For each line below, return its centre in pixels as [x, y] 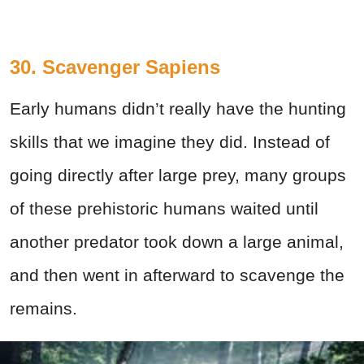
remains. [43, 308]
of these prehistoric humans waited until [164, 208]
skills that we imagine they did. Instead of [170, 141]
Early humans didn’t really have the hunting [178, 108]
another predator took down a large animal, [177, 241]
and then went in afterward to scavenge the [177, 275]
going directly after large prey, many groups [178, 175]
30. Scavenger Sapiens [115, 67]
